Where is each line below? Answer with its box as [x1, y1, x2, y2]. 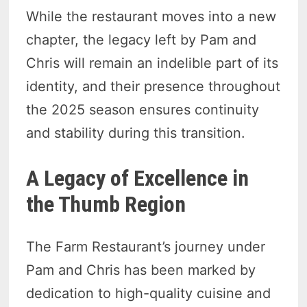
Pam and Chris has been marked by [26, 262, 256, 279]
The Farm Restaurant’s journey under [26, 238, 266, 256]
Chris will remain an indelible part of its [26, 54, 279, 71]
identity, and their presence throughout [26, 77, 281, 95]
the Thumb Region [26, 191, 186, 217]
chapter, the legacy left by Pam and [26, 31, 257, 48]
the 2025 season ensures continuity [26, 101, 260, 118]
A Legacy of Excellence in [26, 164, 249, 191]
